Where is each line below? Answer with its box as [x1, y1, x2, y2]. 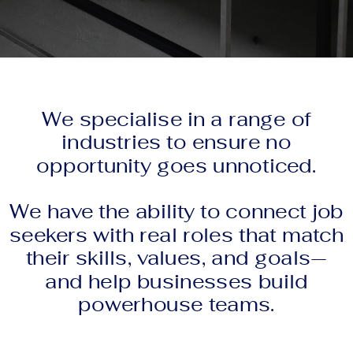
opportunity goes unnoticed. [36, 156, 317, 176]
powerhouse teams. [78, 295, 275, 316]
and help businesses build [45, 272, 308, 292]
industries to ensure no [61, 133, 292, 154]
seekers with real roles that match [9, 225, 344, 247]
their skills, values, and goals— [25, 249, 328, 269]
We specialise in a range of [42, 110, 311, 131]
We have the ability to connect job [9, 203, 344, 223]
